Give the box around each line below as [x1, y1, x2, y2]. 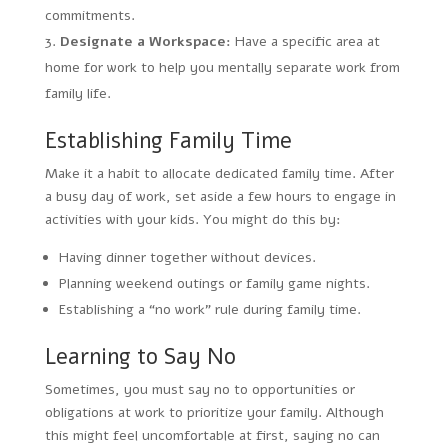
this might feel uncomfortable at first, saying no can [44, 425, 380, 445]
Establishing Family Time [44, 125, 292, 156]
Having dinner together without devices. [58, 247, 316, 267]
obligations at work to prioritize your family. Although [44, 402, 384, 422]
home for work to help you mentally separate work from [44, 57, 400, 77]
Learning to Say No [44, 341, 236, 372]
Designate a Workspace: [59, 31, 231, 51]
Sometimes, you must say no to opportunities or [44, 379, 355, 399]
